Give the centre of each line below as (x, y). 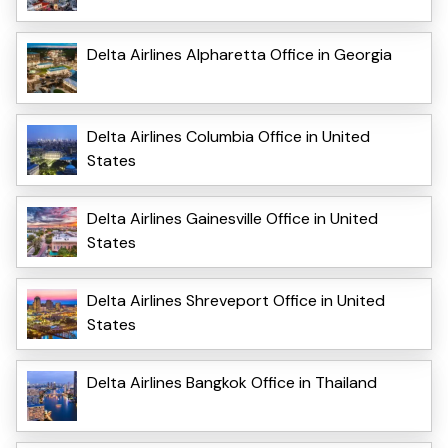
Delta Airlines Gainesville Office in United (232, 219)
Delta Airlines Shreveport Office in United (236, 301)
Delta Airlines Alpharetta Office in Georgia (239, 55)
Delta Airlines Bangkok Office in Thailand (232, 383)
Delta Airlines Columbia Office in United (228, 137)
